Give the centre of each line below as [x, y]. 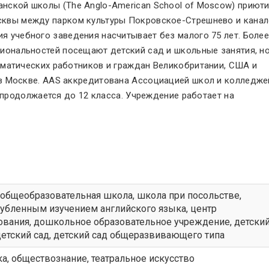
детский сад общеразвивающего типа [139, 235]
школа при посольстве [188, 195]
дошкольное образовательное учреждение [132, 222]
